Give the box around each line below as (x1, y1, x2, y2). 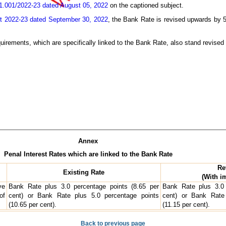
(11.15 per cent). (162, 200, 210, 208)
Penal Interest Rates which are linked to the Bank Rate (4, 150, 173, 158)
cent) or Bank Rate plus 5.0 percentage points (9, 191, 159, 199)
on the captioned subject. (108, 1, 184, 9)
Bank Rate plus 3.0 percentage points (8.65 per (9, 182, 159, 190)
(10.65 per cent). (9, 200, 56, 208)
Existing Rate (63, 168, 104, 176)
